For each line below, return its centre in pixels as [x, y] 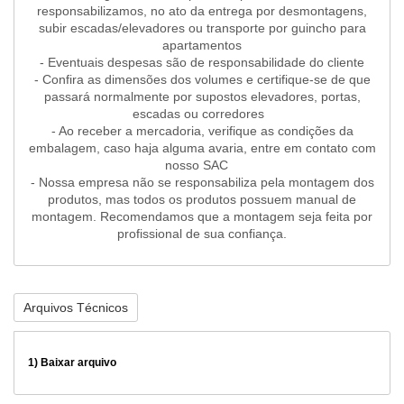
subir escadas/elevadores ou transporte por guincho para [202, 28]
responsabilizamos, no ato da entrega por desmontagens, [202, 11]
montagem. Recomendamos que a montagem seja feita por [202, 217]
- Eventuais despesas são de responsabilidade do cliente [202, 63]
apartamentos [202, 46]
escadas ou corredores [202, 114]
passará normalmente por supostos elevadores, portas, [202, 97]
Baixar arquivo [78, 363]
